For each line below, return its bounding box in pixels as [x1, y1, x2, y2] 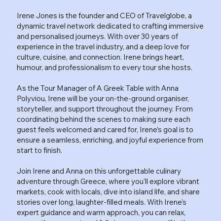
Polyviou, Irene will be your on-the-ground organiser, [17, 93, 189, 103]
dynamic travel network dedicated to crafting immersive [17, 21, 204, 31]
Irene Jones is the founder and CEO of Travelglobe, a [17, 10, 192, 20]
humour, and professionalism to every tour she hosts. [17, 62, 193, 72]
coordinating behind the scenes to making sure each [17, 114, 191, 124]
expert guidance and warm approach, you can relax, [17, 207, 186, 217]
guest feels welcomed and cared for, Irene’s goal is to [17, 124, 194, 134]
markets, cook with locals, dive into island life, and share [17, 186, 200, 196]
